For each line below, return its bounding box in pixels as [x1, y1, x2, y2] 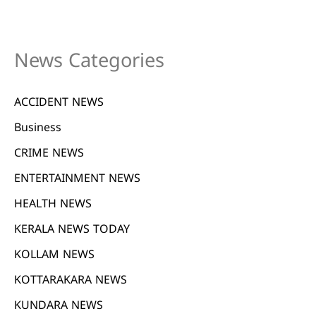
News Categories [14, 50, 164, 75]
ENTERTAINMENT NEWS [14, 172, 140, 187]
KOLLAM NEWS [14, 248, 95, 263]
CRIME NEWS [14, 147, 84, 162]
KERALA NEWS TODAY [14, 223, 130, 238]
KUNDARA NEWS [14, 299, 103, 314]
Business [14, 121, 61, 136]
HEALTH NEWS [14, 197, 92, 212]
